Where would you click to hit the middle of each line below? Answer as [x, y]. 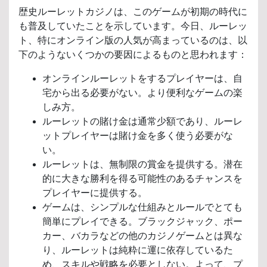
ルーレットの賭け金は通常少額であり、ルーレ [142, 121]
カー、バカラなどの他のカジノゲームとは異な [142, 235]
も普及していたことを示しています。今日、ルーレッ [133, 26]
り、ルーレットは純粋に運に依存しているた [138, 250]
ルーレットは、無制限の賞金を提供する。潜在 [142, 164]
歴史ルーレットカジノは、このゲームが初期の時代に [133, 11]
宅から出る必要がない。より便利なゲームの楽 [142, 92]
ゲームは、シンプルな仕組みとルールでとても [142, 207]
